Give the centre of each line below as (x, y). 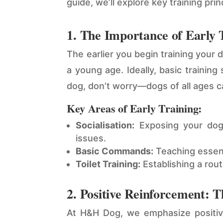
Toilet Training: (108, 164)
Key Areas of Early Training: (134, 109)
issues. (91, 138)
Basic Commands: (115, 151)
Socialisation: (105, 125)
